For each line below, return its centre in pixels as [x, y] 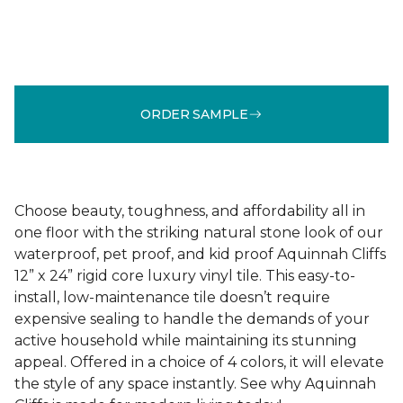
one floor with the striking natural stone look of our [199, 233]
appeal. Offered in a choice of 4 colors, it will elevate [199, 362]
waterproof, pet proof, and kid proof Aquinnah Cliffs [200, 254]
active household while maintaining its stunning [186, 340]
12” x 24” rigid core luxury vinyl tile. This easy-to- [185, 276]
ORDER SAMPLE [194, 114]
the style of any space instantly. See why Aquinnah [195, 384]
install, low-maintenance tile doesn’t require [172, 297]
